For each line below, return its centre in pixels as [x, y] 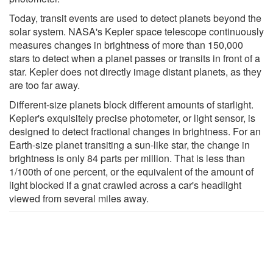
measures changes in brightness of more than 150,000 [126, 44]
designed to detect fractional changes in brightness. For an [135, 131]
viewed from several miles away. [79, 198]
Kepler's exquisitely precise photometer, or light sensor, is [132, 118]
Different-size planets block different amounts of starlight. [131, 104]
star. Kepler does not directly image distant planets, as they [135, 71]
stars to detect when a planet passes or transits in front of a [135, 58]
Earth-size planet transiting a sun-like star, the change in [129, 144]
